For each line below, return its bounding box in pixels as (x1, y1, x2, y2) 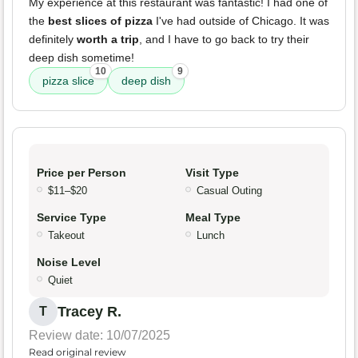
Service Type (37, 211, 106, 225)
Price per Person (37, 166, 126, 180)
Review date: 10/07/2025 (29, 328, 170, 343)
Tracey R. (58, 304, 121, 320)
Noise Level (37, 256, 101, 269)
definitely (29, 33, 77, 46)
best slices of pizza (48, 14, 153, 28)
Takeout (48, 229, 85, 242)
